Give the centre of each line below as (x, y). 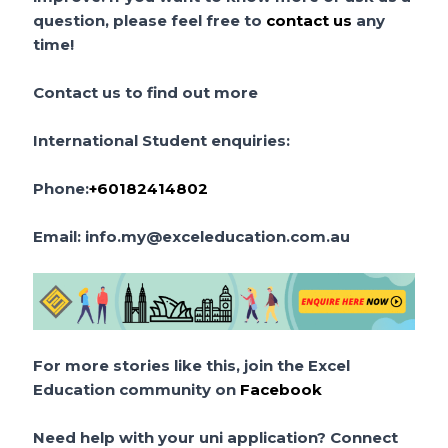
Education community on (137, 389)
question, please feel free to (148, 20)
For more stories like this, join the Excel (192, 365)
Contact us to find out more (146, 92)
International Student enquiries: (162, 140)
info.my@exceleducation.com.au (218, 236)
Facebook (281, 389)
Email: (59, 236)
